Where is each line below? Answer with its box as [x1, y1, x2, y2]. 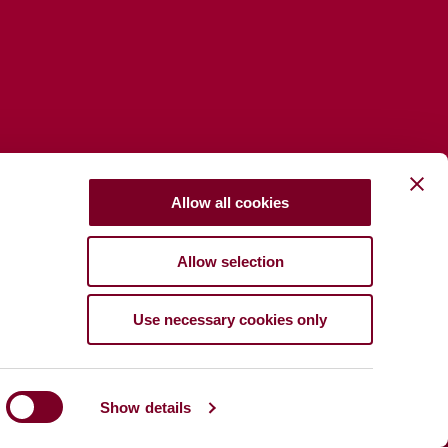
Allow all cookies [171, 194, 289, 211]
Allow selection [176, 252, 284, 270]
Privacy [226, 425, 284, 445]
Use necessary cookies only [133, 311, 327, 328]
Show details [100, 399, 192, 416]
